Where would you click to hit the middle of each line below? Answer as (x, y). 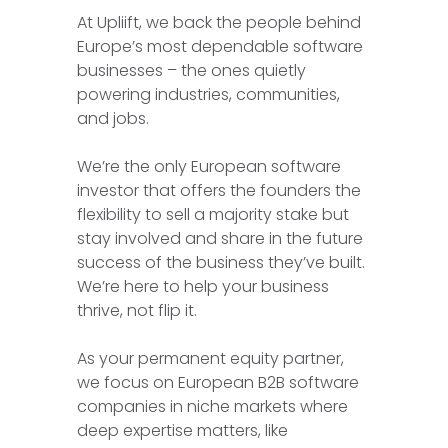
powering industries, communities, (209, 95)
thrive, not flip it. (137, 311)
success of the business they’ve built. (221, 263)
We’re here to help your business (203, 287)
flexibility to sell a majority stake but (213, 215)
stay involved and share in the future (220, 239)
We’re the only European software (209, 167)
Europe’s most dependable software (220, 47)
